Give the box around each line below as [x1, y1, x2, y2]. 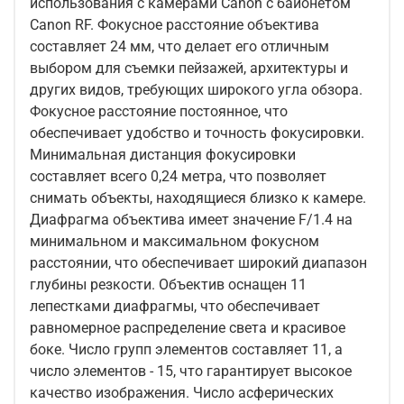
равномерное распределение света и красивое [30, 319, 345, 337]
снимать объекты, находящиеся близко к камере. [30, 189, 366, 207]
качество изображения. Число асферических [30, 384, 193, 402]
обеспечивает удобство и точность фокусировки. [30, 124, 364, 142]
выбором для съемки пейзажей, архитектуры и [30, 60, 348, 78]
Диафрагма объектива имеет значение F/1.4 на [30, 211, 353, 229]
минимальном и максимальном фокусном [30, 233, 319, 251]
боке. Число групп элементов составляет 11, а [30, 341, 343, 359]
